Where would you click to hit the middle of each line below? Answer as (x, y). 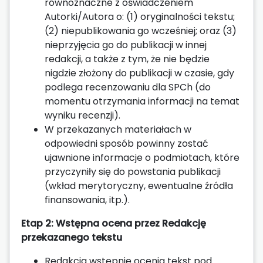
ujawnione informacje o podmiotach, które (142, 157)
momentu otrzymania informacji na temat (142, 101)
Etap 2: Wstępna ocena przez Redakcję (114, 223)
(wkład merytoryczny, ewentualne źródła (139, 186)
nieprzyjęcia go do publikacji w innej (126, 45)
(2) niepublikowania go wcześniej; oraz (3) (141, 31)
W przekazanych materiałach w (118, 129)
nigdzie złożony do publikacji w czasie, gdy (139, 73)
